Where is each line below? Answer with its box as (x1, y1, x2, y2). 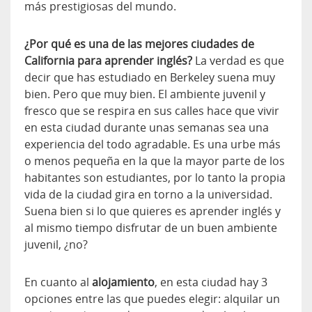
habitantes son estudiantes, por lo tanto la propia (24, 169, 286, 185)
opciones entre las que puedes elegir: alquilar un (24, 290, 280, 306)
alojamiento (92, 274, 155, 290)
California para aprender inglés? (24, 52, 192, 68)
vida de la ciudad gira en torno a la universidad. (24, 186, 272, 202)
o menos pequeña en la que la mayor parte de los (24, 153, 285, 169)
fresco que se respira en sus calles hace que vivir (24, 102, 279, 118)
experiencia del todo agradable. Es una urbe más (24, 136, 281, 152)
